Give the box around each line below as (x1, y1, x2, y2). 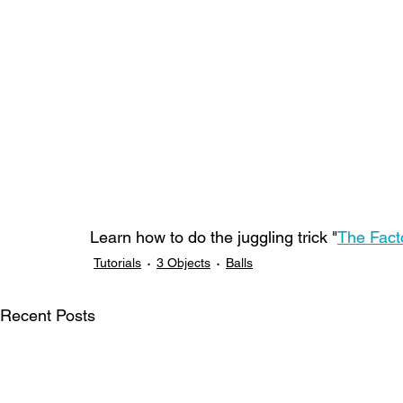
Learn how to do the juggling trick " (90, 228, 337, 247)
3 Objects (157, 255, 210, 270)
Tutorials (94, 255, 141, 270)
